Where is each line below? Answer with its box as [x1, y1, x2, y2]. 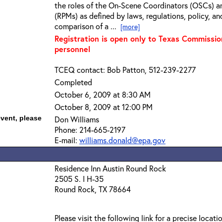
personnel [55, 44, 90, 54]
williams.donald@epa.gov [79, 135, 166, 145]
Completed [55, 77, 92, 87]
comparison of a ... [55, 21, 120, 31]
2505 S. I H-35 [55, 173, 104, 184]
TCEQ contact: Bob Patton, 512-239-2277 [55, 64, 196, 75]
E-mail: [55, 135, 79, 145]
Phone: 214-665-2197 [55, 124, 125, 135]
